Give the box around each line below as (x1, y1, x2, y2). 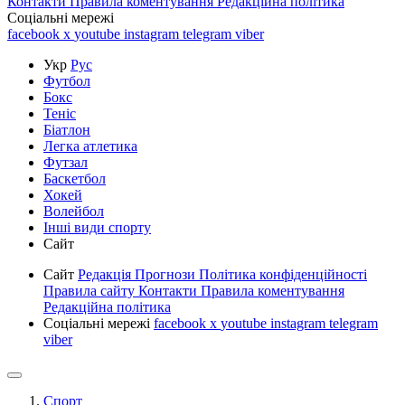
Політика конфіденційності (199, 266, 367, 282)
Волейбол (43, 202, 104, 219)
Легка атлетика (43, 137, 137, 154)
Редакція (78, 266, 135, 282)
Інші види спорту (43, 219, 151, 235)
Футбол (43, 72, 90, 89)
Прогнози (135, 266, 199, 282)
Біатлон (43, 121, 90, 137)
